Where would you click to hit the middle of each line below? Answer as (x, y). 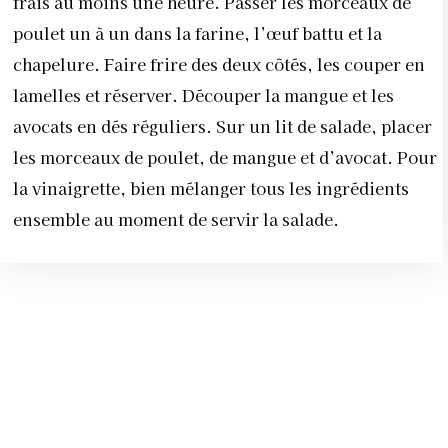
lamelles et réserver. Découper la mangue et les (203, 95)
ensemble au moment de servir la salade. (176, 219)
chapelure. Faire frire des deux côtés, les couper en (219, 64)
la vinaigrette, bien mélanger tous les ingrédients (211, 188)
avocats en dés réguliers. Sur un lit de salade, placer (222, 126)
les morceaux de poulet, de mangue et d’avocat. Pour (225, 157)
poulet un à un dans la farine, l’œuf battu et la (197, 33)
